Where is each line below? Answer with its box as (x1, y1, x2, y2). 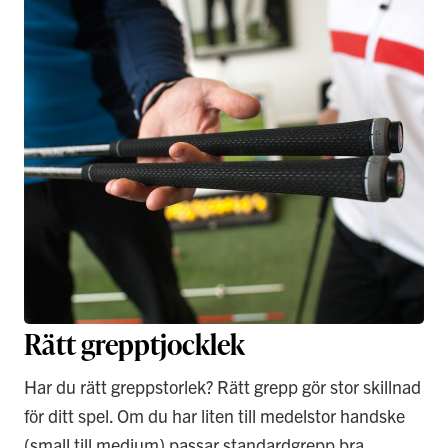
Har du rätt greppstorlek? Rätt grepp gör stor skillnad (24, 375, 421, 398)
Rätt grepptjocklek (24, 325, 245, 363)
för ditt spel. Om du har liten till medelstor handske (24, 404, 405, 427)
